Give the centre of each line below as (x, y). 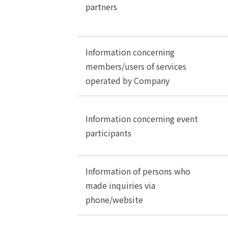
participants (108, 133)
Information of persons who (138, 171)
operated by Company (127, 80)
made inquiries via (120, 185)
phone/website (114, 199)
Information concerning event (142, 119)
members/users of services (136, 66)
